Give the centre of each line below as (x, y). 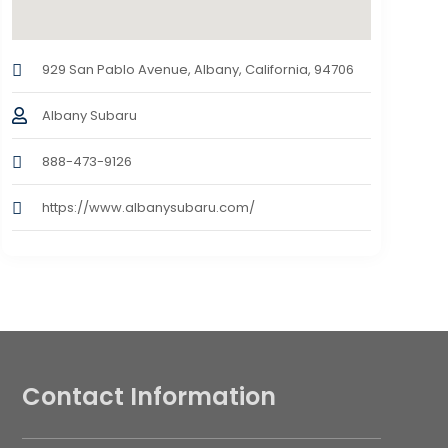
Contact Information (148, 396)
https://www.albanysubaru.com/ (148, 207)
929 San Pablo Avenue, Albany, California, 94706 (197, 69)
